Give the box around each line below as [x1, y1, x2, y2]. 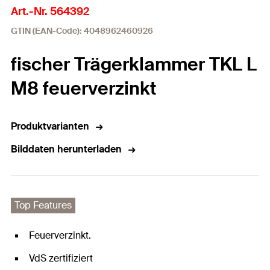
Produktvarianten [11, 120, 89, 133]
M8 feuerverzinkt [11, 77, 157, 100]
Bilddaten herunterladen [11, 143, 122, 155]
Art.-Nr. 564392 [11, 4, 89, 19]
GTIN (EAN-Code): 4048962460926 [11, 25, 153, 36]
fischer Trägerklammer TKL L [11, 52, 257, 76]
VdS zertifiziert [29, 252, 93, 265]
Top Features [14, 199, 72, 212]
